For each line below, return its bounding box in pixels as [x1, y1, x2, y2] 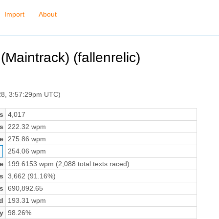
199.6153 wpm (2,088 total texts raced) [7, 159, 130, 168]
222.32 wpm [7, 122, 46, 131]
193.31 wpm [7, 196, 46, 204]
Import [4, 10, 24, 19]
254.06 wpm [7, 147, 46, 155]
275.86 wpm [7, 134, 46, 143]
